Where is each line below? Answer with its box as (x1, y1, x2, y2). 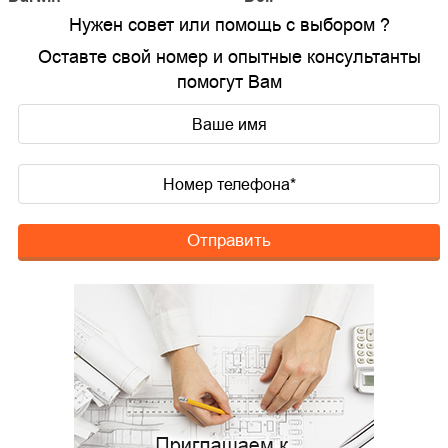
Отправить (187, 228, 271, 253)
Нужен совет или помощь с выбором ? (68, 12, 390, 38)
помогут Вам (176, 69, 282, 95)
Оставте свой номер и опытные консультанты (37, 44, 421, 70)
